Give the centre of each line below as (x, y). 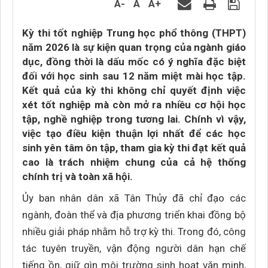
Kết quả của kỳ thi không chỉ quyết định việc (134, 90)
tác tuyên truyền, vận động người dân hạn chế (134, 248)
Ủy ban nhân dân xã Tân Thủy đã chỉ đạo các (134, 198)
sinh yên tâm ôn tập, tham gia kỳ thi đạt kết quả (134, 148)
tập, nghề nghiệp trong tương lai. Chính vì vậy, (134, 119)
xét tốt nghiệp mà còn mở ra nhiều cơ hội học (134, 105)
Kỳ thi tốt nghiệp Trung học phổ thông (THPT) (134, 33)
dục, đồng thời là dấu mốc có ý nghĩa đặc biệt (134, 62)
